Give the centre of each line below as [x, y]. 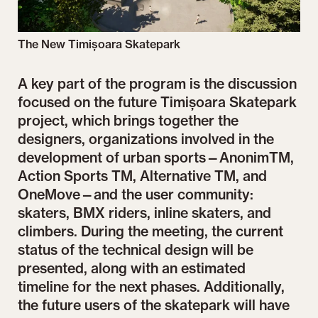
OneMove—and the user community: [136, 194]
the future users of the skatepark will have [154, 305]
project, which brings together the [128, 120]
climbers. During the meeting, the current [151, 231]
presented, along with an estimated [132, 268]
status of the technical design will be [136, 250]
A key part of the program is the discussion [158, 83]
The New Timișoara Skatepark [99, 44]
